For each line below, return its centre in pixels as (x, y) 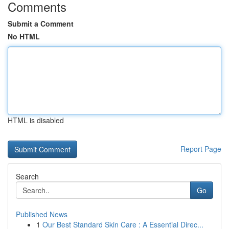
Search (27, 176)
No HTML (24, 36)
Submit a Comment (41, 24)
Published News (42, 214)
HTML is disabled (36, 120)
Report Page (201, 149)
